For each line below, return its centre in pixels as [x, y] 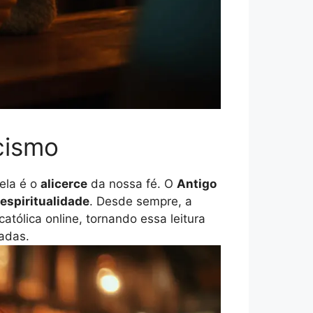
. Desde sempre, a [141, 201]
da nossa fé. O [132, 183]
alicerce [64, 183]
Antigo [197, 183]
